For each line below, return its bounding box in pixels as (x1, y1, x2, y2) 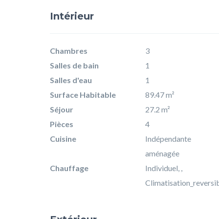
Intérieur (50, 10, 94, 22)
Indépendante (145, 133, 191, 143)
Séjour (50, 104, 73, 114)
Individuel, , (145, 163, 182, 173)
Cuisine (50, 133, 76, 143)
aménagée (145, 148, 179, 158)
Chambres (50, 45, 88, 55)
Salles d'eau (50, 75, 92, 85)
